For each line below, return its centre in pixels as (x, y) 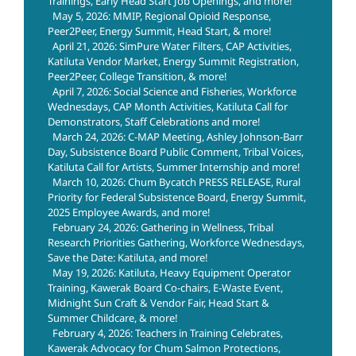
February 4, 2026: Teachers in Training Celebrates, (168, 333)
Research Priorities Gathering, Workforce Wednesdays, (176, 243)
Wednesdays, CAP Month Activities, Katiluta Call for (168, 107)
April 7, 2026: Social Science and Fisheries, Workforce (174, 92)
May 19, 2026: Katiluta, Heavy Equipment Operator (172, 273)
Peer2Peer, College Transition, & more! (137, 77)
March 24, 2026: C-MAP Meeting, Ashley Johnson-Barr (178, 137)
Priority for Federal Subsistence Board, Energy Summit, (177, 197)
